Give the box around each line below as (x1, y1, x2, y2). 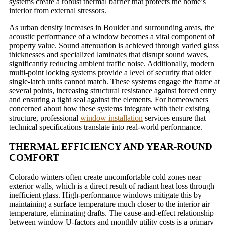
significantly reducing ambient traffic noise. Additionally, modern (9, 59, 214, 68)
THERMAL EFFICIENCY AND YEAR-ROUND (9, 141, 212, 152)
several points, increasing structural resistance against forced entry (9, 86, 216, 95)
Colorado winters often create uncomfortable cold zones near (9, 172, 201, 181)
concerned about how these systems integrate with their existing (9, 104, 210, 114)
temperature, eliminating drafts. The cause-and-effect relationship (9, 208, 214, 217)
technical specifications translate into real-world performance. (9, 123, 202, 132)
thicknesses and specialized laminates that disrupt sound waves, (9, 50, 209, 59)
